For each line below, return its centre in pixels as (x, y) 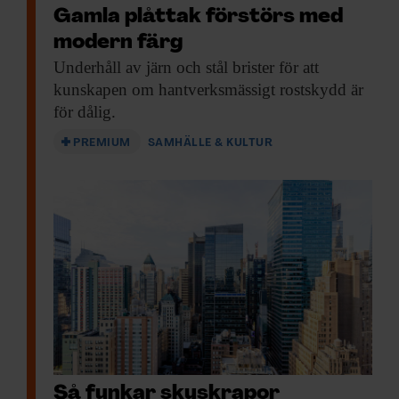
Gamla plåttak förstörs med (198, 17)
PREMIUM (102, 142)
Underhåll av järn (113, 67)
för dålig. (85, 111)
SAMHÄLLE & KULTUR (210, 142)
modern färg (118, 43)
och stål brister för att (245, 67)
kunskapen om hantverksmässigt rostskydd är (208, 89)
